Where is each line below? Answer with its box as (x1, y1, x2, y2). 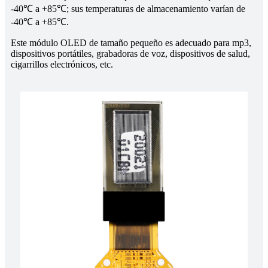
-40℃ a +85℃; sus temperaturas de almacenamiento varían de (11, 3, 245, 14)
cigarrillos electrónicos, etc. (11, 59, 113, 69)
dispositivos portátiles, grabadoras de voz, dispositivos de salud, (11, 48, 250, 59)
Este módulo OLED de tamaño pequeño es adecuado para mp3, (11, 37, 251, 48)
